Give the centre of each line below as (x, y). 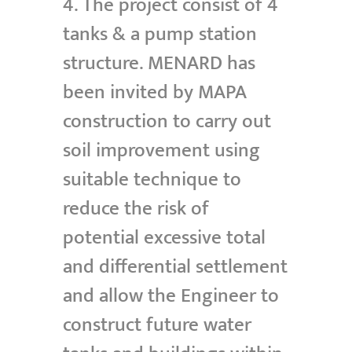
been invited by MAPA (154, 93)
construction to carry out (167, 122)
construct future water (157, 325)
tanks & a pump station (159, 35)
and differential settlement (175, 267)
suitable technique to (152, 180)
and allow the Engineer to (170, 296)
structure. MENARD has (159, 64)
